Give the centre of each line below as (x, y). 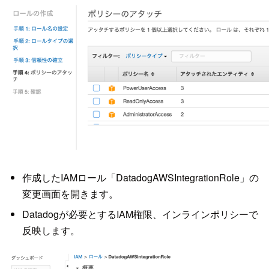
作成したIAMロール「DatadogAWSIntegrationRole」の (140, 178)
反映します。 (51, 230)
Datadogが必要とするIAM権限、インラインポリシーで (140, 214)
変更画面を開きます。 (70, 194)
